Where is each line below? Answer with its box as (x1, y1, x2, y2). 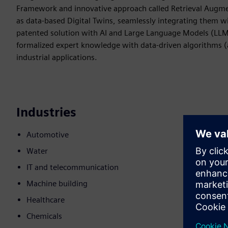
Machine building (26, 179, 88, 189)
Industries (16, 105, 76, 120)
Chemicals (26, 211, 62, 221)
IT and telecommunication (26, 162, 119, 173)
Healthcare (26, 195, 65, 205)
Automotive (26, 130, 69, 140)
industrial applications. (16, 52, 97, 63)
